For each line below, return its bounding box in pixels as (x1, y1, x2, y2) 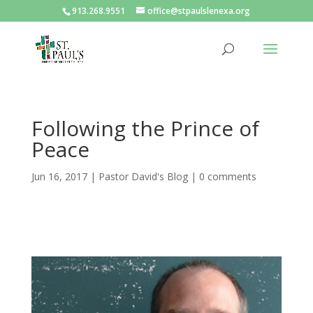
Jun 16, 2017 (31, 170, 87, 183)
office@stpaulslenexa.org (147, 5, 251, 17)
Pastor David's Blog (98, 170, 188, 183)
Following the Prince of (31, 114, 259, 143)
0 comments (198, 170, 256, 183)
